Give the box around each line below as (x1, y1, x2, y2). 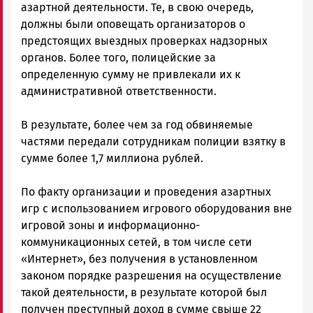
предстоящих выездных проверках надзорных (21, 34, 268, 48)
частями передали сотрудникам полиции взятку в (21, 134, 286, 148)
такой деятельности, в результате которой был (21, 285, 267, 299)
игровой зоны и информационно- (21, 218, 200, 232)
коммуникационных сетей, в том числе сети (21, 235, 252, 249)
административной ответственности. (21, 84, 217, 98)
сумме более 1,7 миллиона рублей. (21, 151, 203, 165)
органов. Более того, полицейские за (21, 50, 216, 64)
